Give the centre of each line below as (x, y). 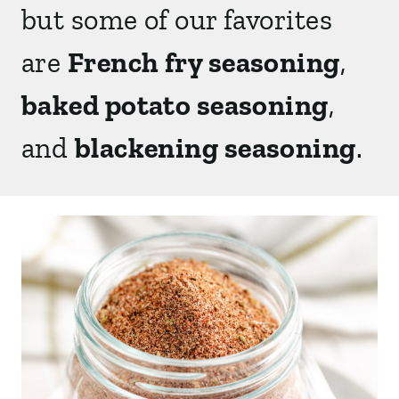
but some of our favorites (177, 20)
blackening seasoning (215, 148)
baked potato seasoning (175, 105)
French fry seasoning (204, 62)
